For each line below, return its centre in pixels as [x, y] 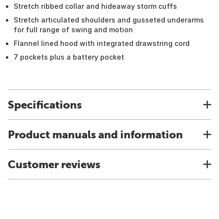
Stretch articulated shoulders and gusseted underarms [109, 20]
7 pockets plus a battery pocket [69, 57]
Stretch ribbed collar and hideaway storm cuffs [95, 6]
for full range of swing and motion [73, 30]
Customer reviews [54, 164]
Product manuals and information [95, 134]
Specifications [45, 105]
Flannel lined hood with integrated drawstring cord [102, 43]
